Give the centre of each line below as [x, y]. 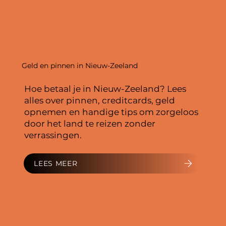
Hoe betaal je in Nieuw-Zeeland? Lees [105, 89]
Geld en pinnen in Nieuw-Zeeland [79, 66]
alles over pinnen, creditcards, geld [100, 100]
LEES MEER [56, 163]
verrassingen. [53, 135]
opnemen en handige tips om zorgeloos [111, 112]
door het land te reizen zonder [90, 123]
